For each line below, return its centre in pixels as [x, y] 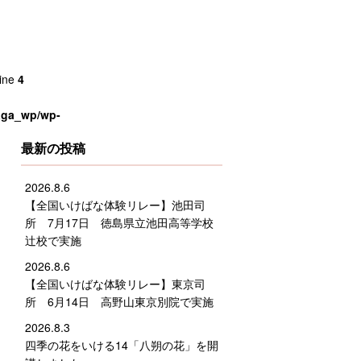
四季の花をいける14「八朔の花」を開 [122, 345]
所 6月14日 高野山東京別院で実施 [119, 302]
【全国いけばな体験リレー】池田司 [115, 205]
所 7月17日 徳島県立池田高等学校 [119, 223]
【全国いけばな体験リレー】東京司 [115, 284]
